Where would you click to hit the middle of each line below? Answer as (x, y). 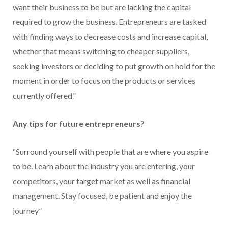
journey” (27, 211)
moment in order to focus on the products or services (104, 81)
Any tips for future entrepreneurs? (79, 124)
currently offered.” (44, 96)
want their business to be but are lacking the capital (102, 7)
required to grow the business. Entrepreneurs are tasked (109, 22)
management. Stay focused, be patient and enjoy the (102, 196)
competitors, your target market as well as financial (102, 181)
